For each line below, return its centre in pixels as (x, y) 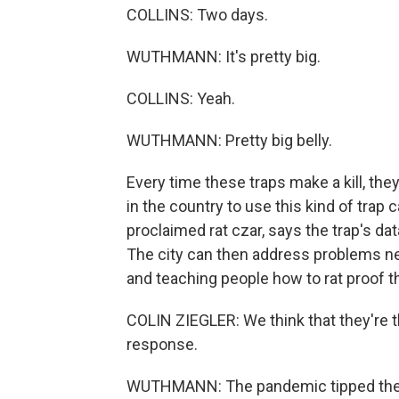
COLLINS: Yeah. (181, 98)
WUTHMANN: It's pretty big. (224, 57)
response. (162, 344)
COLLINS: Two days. (197, 15)
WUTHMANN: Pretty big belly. (229, 140)
